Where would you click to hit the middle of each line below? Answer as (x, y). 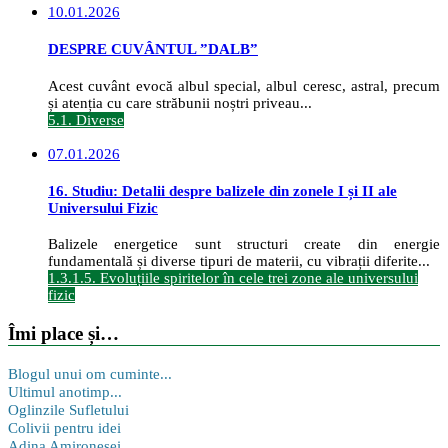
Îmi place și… (63, 334)
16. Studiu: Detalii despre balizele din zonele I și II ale (222, 190)
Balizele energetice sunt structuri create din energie (244, 244)
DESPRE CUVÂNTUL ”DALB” (153, 48)
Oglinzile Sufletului (68, 409)
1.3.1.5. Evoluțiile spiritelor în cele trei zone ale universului (233, 278)
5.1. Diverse (86, 119)
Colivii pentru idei (64, 427)
